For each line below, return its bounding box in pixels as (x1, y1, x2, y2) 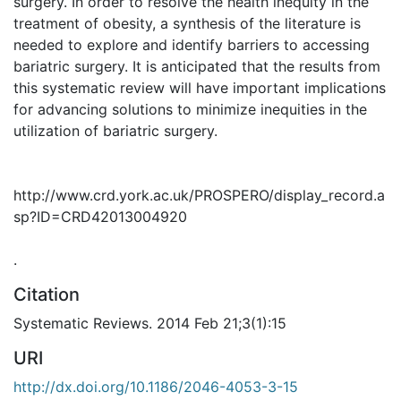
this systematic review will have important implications (13, 78, 386, 97)
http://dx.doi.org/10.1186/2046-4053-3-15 (13, 377, 298, 396)
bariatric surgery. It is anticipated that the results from (13, 56, 380, 75)
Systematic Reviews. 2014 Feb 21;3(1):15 (13, 313, 286, 332)
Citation (13, 283, 80, 305)
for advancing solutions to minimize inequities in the (13, 99, 367, 118)
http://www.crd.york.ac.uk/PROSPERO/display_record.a (13, 185, 385, 204)
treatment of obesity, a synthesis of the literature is (13, 13, 361, 32)
